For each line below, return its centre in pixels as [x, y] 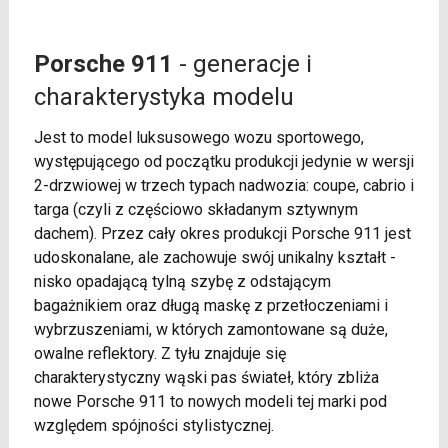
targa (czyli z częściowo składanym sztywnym [195, 209]
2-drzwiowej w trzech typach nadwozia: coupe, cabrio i [223, 185]
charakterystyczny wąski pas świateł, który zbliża [206, 377]
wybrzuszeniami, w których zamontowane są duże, [210, 329]
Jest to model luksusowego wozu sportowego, [198, 137]
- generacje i [242, 64]
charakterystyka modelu [163, 97]
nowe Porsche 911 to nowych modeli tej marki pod [210, 401]
